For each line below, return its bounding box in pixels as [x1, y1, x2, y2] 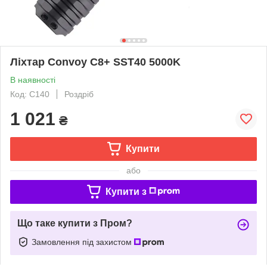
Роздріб [64, 89, 94, 99]
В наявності [10, 74, 55, 85]
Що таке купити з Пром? [17, 218, 132, 228]
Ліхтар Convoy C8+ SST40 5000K [10, 55, 181, 68]
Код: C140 [10, 89, 49, 99]
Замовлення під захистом [32, 237, 134, 247]
